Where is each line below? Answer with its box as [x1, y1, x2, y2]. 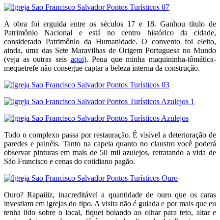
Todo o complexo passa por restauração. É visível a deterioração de [4, 130, 216, 139]
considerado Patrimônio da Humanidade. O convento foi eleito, [4, 37, 216, 46]
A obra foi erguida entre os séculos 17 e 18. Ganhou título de [4, 19, 216, 28]
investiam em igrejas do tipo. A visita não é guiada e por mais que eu [4, 199, 216, 208]
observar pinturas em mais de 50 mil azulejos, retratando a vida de [4, 148, 216, 157]
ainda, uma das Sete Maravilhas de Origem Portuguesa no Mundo [4, 46, 216, 55]
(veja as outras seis [4, 55, 71, 63]
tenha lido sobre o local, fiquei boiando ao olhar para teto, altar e [4, 208, 216, 217]
